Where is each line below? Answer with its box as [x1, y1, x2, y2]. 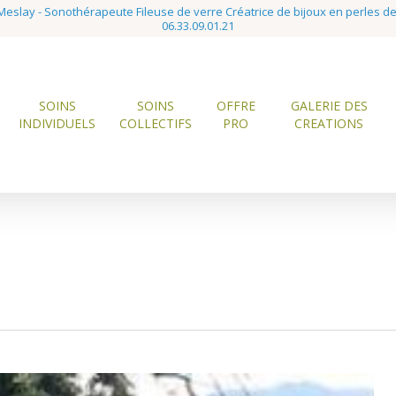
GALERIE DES [290, 97, 368, 114]
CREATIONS [294, 115, 364, 132]
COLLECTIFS [118, 115, 192, 132]
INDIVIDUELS [19, 115, 96, 132]
